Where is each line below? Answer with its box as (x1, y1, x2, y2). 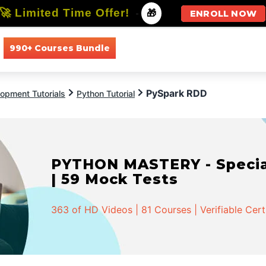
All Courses (127, 42, 173, 53)
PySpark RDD (146, 87, 207, 99)
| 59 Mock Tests (51, 170, 179, 188)
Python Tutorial (77, 88, 135, 99)
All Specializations (190, 42, 263, 53)
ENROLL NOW (190, 8, 256, 19)
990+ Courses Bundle (9, 42, 110, 53)
